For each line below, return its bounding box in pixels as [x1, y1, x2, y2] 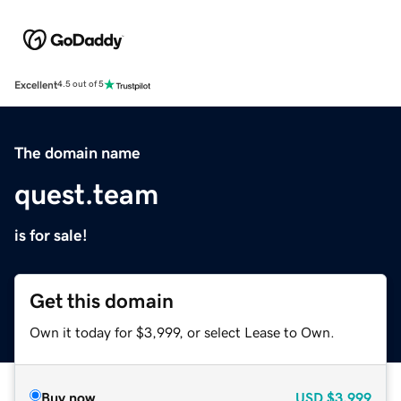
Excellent [14, 79, 57, 90]
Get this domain [30, 290, 174, 311]
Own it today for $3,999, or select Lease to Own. [30, 324, 335, 339]
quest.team [14, 179, 158, 209]
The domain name [14, 144, 141, 161]
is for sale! [14, 226, 88, 243]
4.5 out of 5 [57, 80, 104, 90]
